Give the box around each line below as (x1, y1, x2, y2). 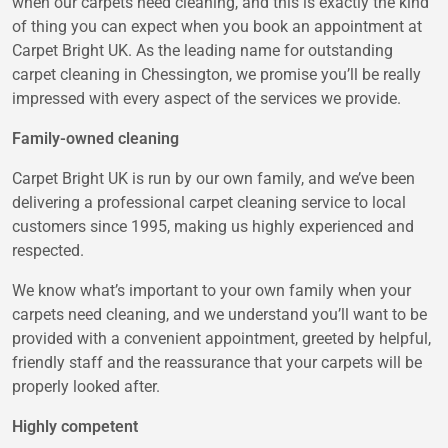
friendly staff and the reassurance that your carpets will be (12, 353, 422, 373)
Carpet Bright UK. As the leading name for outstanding (12, 41, 393, 61)
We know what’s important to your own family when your (12, 281, 411, 301)
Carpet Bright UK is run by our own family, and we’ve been (12, 169, 415, 189)
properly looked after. (12, 377, 160, 397)
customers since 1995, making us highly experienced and (12, 217, 414, 237)
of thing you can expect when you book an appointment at (12, 17, 422, 37)
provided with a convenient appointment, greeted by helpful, (12, 329, 431, 349)
